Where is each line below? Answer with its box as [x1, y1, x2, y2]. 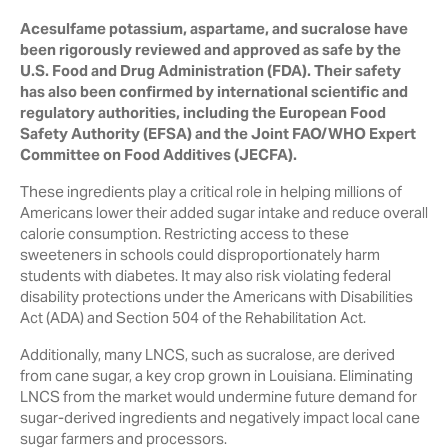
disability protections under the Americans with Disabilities [20, 287, 413, 306]
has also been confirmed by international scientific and [20, 82, 408, 101]
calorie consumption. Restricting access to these [20, 224, 349, 243]
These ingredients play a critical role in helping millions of [20, 182, 402, 201]
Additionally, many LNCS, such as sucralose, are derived [20, 345, 395, 364]
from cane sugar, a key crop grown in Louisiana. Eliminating [20, 366, 413, 385]
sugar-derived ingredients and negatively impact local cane [20, 408, 420, 427]
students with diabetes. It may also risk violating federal [20, 266, 391, 285]
